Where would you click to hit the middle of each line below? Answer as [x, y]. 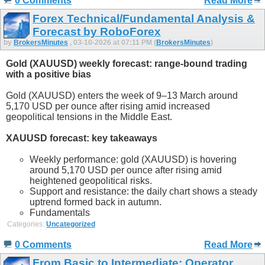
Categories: [27, 224]
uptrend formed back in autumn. [96, 202]
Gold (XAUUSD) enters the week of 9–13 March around [122, 95]
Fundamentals [60, 212]
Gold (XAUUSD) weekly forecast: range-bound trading [127, 63]
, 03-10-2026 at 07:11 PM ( [113, 43]
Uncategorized [71, 224]
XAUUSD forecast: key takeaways [82, 138]
